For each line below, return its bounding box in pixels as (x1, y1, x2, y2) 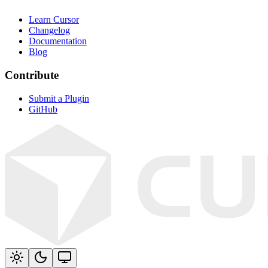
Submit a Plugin (29, 93, 89, 103)
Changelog (29, 25, 70, 36)
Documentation (29, 36, 87, 47)
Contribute (5, 68, 59, 81)
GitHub (29, 103, 57, 114)
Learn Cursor (29, 14, 79, 25)
